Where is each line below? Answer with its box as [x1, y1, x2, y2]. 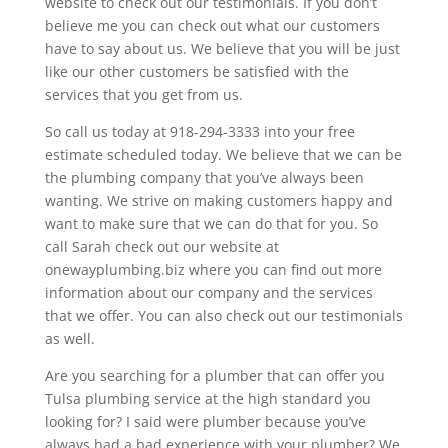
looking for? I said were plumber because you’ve [44, 412, 366, 431]
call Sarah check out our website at [44, 237, 279, 256]
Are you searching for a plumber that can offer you [44, 366, 385, 385]
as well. [44, 329, 95, 348]
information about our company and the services [44, 283, 373, 302]
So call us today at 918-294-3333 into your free [44, 122, 355, 141]
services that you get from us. [44, 85, 243, 104]
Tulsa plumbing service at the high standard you [44, 389, 371, 408]
